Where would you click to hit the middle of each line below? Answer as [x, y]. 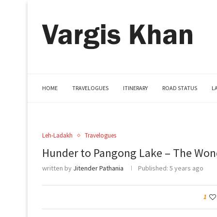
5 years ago [186, 168]
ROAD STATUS [180, 88]
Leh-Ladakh [57, 135]
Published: [153, 168]
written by [58, 168]
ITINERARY [135, 88]
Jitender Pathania [98, 168]
